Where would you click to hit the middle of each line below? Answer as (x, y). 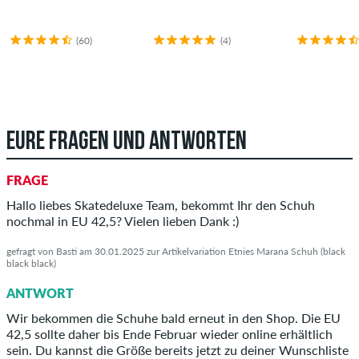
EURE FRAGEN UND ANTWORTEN (127, 143)
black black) (31, 263)
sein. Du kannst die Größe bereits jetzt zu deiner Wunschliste (177, 350)
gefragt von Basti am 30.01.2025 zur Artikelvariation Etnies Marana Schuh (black (176, 251)
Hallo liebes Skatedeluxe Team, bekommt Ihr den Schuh (161, 205)
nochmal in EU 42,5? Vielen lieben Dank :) (123, 221)
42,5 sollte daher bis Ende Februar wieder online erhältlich (169, 334)
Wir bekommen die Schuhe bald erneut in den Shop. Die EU (173, 318)
